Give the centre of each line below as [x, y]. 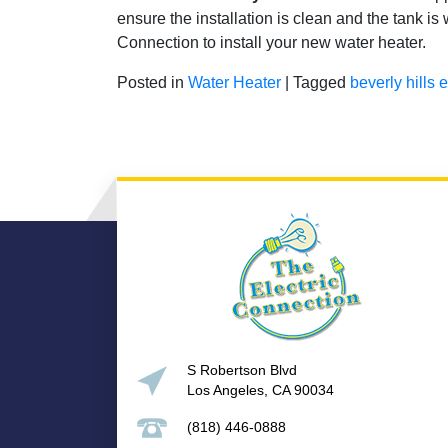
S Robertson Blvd [242, 370]
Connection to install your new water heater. [271, 42]
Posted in [152, 82]
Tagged [321, 82]
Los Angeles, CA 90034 [260, 390]
